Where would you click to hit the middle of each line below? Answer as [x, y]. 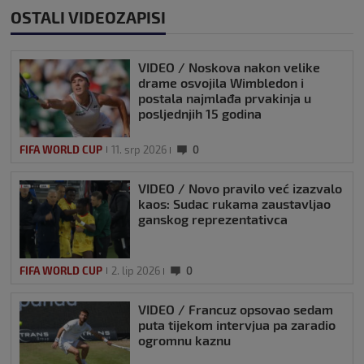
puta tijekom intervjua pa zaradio [237, 324]
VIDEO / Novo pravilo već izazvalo [240, 188]
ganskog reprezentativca [213, 219]
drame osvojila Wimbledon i [221, 82]
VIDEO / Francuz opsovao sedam [236, 309]
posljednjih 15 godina [200, 113]
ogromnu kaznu [184, 340]
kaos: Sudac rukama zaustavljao [234, 203]
